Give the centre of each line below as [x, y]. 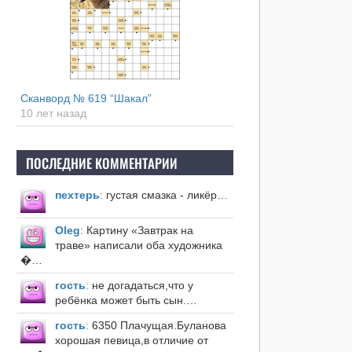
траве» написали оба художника [138, 246]
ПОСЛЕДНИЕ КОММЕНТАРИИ [101, 163]
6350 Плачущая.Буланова [157, 326]
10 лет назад [53, 114]
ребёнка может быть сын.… [126, 301]
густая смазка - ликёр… [165, 195]
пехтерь [77, 195]
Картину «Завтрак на [138, 231]
